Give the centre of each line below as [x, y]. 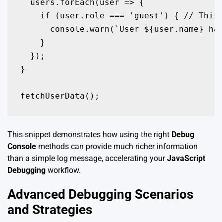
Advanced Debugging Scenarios [100, 194]
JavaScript [186, 158]
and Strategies [50, 210]
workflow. [63, 170]
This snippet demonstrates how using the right [89, 134]
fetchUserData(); [60, 96]
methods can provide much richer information [117, 146]
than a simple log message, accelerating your [87, 158]
